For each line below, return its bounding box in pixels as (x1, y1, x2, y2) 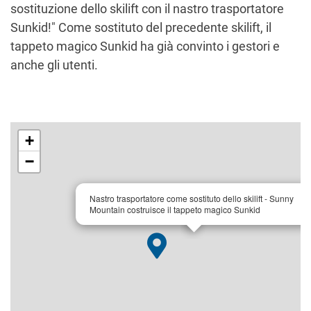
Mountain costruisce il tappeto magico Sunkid (90, 203, 260, 216)
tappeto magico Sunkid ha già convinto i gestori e (10, 39, 280, 54)
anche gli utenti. (10, 58, 98, 73)
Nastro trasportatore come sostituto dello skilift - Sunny (90, 192, 294, 205)
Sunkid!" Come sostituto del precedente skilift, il (10, 20, 271, 35)
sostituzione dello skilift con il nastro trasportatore (10, 1, 284, 17)
